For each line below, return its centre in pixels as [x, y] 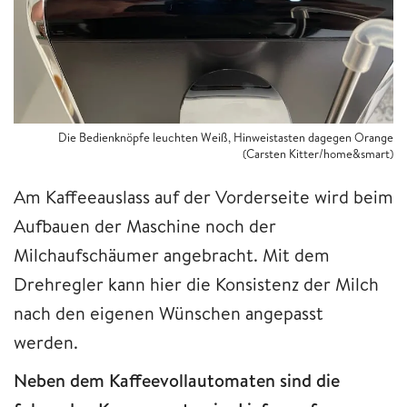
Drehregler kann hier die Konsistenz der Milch [196, 284]
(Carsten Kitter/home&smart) [318, 154]
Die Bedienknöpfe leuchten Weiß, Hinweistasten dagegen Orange [226, 138]
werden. [48, 342]
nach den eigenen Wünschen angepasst [169, 313]
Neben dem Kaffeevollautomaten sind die [177, 381]
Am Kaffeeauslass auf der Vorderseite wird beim [203, 197]
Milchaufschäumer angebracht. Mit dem [172, 255]
